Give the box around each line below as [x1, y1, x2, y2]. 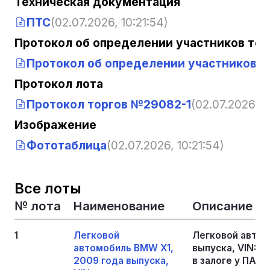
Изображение [14, 118, 96, 133]
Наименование [73, 198, 165, 213]
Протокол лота [14, 77, 103, 92]
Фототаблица [26, 138, 107, 152]
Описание [192, 198, 253, 213]
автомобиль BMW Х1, [73, 242, 174, 254]
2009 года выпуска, [73, 254, 169, 266]
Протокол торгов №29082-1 [26, 97, 191, 112]
